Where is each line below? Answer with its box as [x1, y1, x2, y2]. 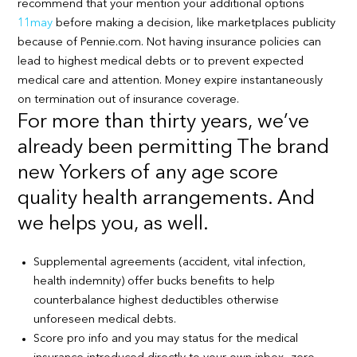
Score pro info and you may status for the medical [33, 332, 299, 345]
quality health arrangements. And [18, 188, 316, 209]
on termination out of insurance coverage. [18, 93, 240, 106]
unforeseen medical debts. [33, 313, 177, 326]
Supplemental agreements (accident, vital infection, [33, 256, 307, 269]
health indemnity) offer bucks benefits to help [33, 275, 276, 288]
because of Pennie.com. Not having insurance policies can [18, 36, 322, 49]
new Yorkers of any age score [18, 163, 279, 183]
